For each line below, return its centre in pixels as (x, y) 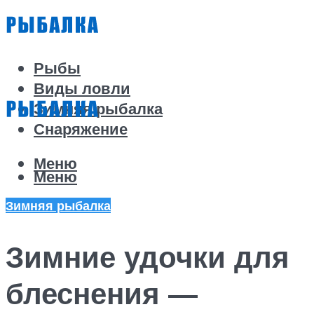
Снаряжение (81, 129)
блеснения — (102, 293)
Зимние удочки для (148, 257)
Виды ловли (82, 88)
